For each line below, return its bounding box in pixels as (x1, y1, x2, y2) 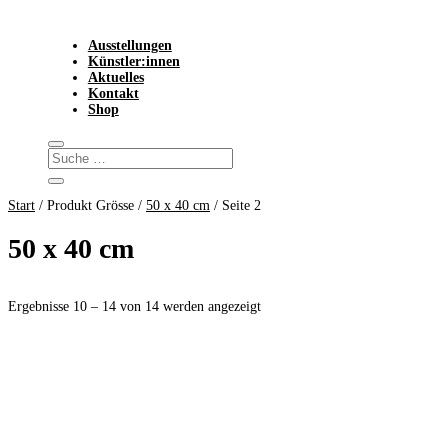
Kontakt (87, 86, 139, 101)
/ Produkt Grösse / (35, 198, 146, 214)
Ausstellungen (87, 38, 172, 53)
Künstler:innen (87, 54, 180, 69)
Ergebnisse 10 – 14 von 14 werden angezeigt (8, 299, 261, 315)
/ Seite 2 (210, 198, 261, 214)
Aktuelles (87, 70, 144, 85)
